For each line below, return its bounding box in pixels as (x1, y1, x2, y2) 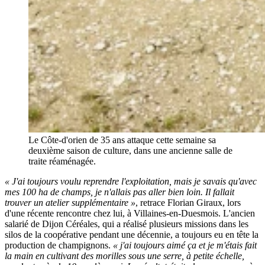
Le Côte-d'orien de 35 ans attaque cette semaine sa (28, 135, 216, 146)
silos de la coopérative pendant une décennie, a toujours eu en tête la (5, 230, 258, 240)
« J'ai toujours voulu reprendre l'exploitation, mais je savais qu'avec (5, 176, 257, 187)
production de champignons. (5, 240, 113, 251)
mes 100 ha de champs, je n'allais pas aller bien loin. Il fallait (5, 187, 234, 198)
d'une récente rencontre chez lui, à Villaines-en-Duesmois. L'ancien (5, 208, 255, 219)
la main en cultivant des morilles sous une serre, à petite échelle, (5, 251, 244, 261)
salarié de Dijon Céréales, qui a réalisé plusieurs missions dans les (5, 219, 248, 230)
